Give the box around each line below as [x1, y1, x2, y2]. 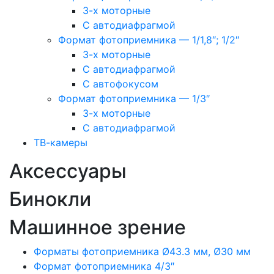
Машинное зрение [9, 215, 186, 239]
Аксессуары [9, 159, 127, 183]
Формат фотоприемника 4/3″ [34, 260, 174, 272]
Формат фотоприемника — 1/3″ [58, 92, 210, 105]
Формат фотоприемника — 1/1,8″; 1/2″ [58, 34, 239, 46]
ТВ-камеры [34, 136, 87, 149]
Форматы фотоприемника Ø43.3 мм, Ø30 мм [34, 245, 251, 257]
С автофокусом [83, 78, 158, 90]
